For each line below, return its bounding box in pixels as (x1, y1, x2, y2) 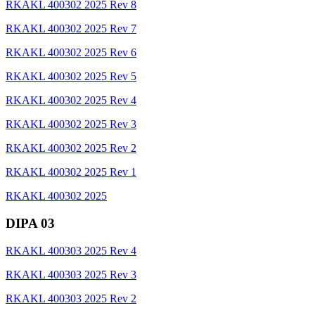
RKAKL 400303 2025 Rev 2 (6, 292, 136, 304)
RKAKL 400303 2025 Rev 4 (6, 244, 136, 257)
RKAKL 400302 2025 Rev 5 (6, 70, 136, 83)
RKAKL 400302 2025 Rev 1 (6, 166, 136, 179)
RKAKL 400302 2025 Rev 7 (6, 22, 136, 35)
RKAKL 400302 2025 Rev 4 (6, 94, 136, 107)
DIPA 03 (6, 215, 55, 231)
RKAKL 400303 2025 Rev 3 (6, 268, 136, 281)
